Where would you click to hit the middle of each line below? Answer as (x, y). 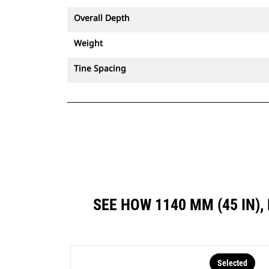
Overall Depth (102, 18)
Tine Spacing (100, 68)
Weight (88, 43)
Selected (232, 263)
